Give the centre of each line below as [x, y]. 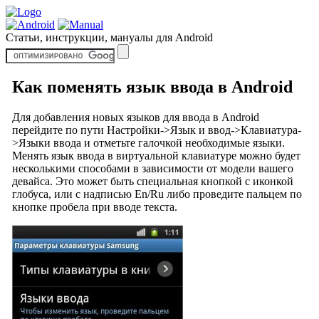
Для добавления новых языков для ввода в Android [135, 117]
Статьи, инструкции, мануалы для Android [109, 37]
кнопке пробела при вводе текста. [94, 206]
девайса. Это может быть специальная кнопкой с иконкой [152, 181]
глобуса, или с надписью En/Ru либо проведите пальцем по [157, 194]
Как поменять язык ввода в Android [152, 87]
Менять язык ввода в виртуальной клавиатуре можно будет [156, 155]
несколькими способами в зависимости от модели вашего [152, 168]
